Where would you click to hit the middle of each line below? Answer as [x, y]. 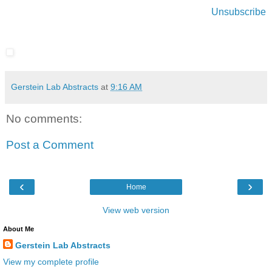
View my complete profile [51, 261]
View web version [136, 210]
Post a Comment [50, 145]
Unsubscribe [239, 12]
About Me [19, 229]
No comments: [44, 118]
